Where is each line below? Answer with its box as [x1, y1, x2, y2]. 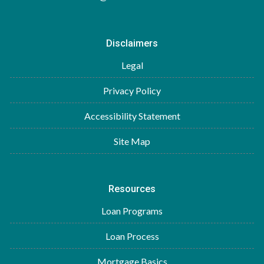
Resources [108, 183, 156, 194]
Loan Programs [101, 205, 163, 216]
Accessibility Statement [84, 110, 180, 121]
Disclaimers [106, 38, 158, 49]
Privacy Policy [103, 85, 161, 96]
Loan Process [105, 230, 159, 242]
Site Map [114, 136, 150, 147]
